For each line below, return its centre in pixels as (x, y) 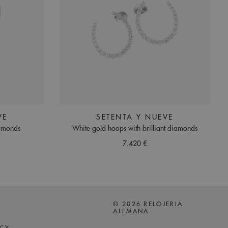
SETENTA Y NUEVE (135, 117)
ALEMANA (131, 211)
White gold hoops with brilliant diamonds (135, 129)
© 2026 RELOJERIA (148, 204)
